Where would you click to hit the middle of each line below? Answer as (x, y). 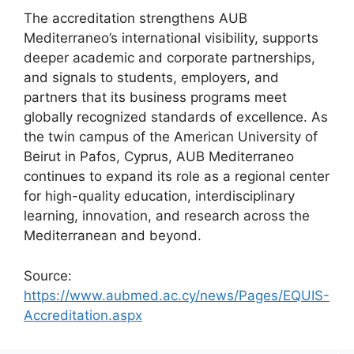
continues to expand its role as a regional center (177, 177)
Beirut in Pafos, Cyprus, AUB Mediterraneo (159, 157)
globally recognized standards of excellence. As (176, 117)
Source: (48, 275)
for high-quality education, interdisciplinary (159, 196)
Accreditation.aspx (83, 315)
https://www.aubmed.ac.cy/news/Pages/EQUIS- (177, 295)
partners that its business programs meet (155, 98)
